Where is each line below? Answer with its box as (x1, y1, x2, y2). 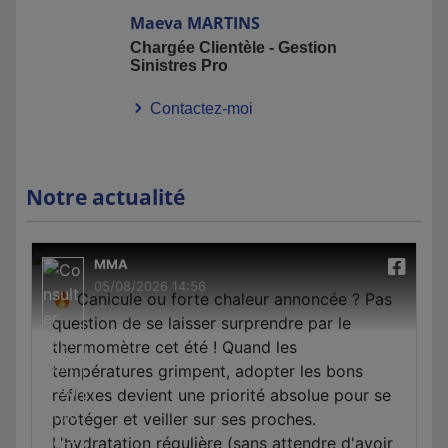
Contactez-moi (146, 100, 254, 117)
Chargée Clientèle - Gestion (130, 39, 338, 56)
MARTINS (187, 12, 261, 34)
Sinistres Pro (130, 57, 229, 74)
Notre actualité (26, 183, 185, 211)
